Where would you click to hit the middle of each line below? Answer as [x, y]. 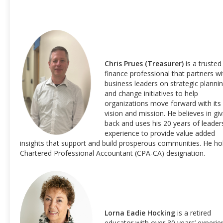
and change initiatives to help [151, 93]
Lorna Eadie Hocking [141, 213]
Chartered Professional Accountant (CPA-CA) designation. [112, 153]
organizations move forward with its [163, 103]
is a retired [194, 213]
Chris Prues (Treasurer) [144, 63]
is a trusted [204, 63]
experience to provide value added [160, 133]
